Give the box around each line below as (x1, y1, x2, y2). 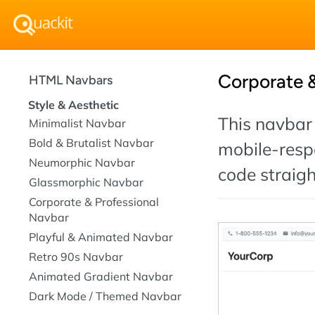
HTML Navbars (29, 72, 112, 88)
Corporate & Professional (29, 195, 159, 209)
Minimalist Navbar (29, 116, 126, 130)
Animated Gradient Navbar (29, 269, 173, 283)
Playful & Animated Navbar (29, 230, 173, 244)
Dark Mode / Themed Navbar (29, 289, 181, 303)
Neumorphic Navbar (29, 155, 135, 169)
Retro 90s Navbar (29, 250, 123, 264)
